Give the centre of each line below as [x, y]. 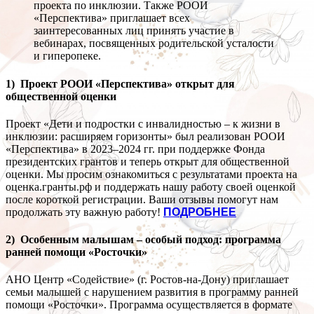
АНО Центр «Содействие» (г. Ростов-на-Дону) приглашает [147, 280]
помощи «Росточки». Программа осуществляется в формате [149, 305]
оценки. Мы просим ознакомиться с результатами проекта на [151, 174]
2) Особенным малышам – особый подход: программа [143, 240]
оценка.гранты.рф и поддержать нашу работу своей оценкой [151, 186]
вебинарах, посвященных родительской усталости [154, 43]
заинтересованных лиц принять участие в [134, 31]
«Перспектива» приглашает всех [112, 18]
